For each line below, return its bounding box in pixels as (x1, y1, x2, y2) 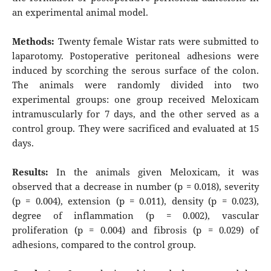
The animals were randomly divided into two (11, 78, 260, 91)
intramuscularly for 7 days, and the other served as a (11, 107, 260, 120)
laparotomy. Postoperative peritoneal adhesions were (11, 49, 260, 62)
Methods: (11, 34, 54, 47)
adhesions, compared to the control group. (11, 238, 196, 250)
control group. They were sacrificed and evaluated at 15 (11, 122, 260, 134)
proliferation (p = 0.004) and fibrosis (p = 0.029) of (11, 223, 260, 236)
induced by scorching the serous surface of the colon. (11, 64, 260, 76)
